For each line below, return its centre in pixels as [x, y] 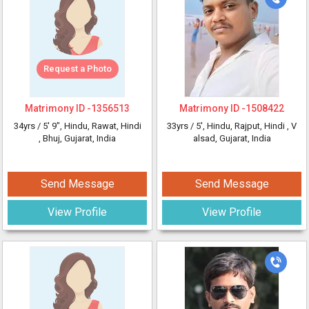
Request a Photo [77, 69]
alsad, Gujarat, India [232, 138]
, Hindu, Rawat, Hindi [100, 126]
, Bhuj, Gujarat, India [77, 138]
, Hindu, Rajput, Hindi [245, 126]
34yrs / [28, 126]
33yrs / [181, 126]
